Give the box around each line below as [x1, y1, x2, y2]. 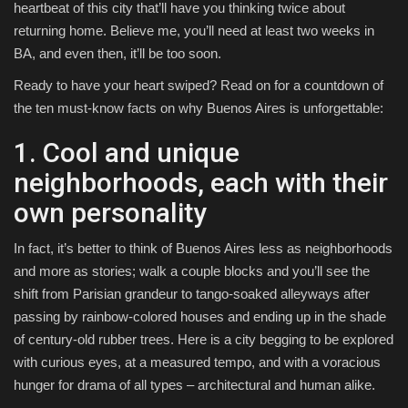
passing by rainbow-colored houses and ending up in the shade [14, 309, 386, 325]
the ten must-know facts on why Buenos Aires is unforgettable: [14, 100, 383, 117]
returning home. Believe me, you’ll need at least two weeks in [14, 23, 374, 39]
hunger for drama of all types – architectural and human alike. [14, 377, 375, 393]
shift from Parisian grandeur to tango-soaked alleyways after [14, 286, 370, 302]
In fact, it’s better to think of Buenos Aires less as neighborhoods [14, 240, 393, 257]
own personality [14, 197, 207, 229]
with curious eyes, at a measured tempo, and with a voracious [14, 354, 381, 371]
